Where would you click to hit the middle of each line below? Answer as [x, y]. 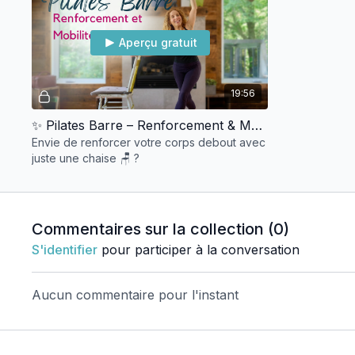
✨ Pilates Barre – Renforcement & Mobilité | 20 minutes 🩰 [257, 125]
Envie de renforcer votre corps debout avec [149, 142]
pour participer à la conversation [199, 249]
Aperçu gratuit [158, 43]
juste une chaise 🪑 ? [86, 158]
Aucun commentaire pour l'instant [136, 294]
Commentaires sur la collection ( [153, 229]
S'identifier [65, 249]
